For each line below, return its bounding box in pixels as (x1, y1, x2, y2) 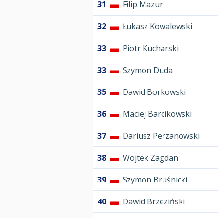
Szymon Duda (123, 65, 173, 76)
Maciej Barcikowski (123, 109, 192, 120)
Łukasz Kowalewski (123, 21, 192, 32)
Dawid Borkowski (123, 87, 186, 98)
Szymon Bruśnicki (123, 174, 187, 185)
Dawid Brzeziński (123, 196, 185, 207)
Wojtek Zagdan (123, 152, 178, 163)
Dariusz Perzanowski (123, 130, 200, 142)
